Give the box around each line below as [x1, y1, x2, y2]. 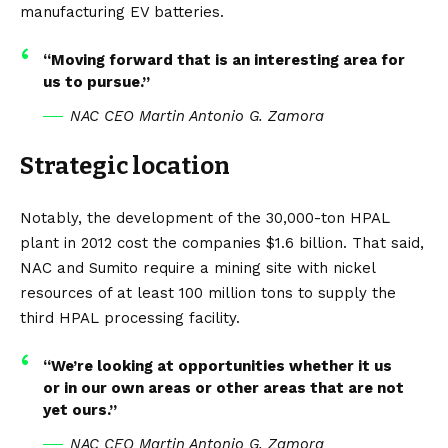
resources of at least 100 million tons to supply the [20, 283, 396, 302]
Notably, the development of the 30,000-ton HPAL [20, 208, 390, 227]
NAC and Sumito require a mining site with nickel [20, 258, 375, 277]
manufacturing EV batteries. [20, 2, 224, 21]
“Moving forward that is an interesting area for [42, 50, 405, 69]
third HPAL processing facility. [20, 308, 240, 327]
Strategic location [20, 151, 230, 180]
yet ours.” [42, 400, 117, 419]
